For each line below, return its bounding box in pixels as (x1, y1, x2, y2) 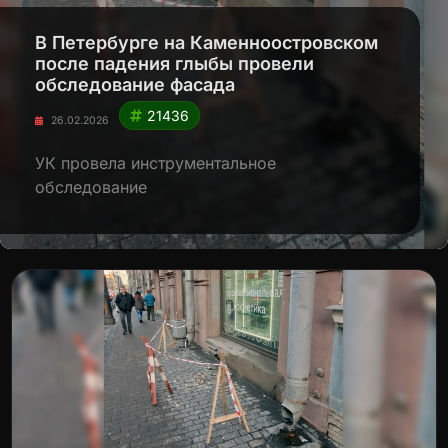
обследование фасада (35, 74, 235, 95)
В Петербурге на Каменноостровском (35, 32, 378, 53)
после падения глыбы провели (35, 53, 314, 74)
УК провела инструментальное (35, 153, 276, 173)
